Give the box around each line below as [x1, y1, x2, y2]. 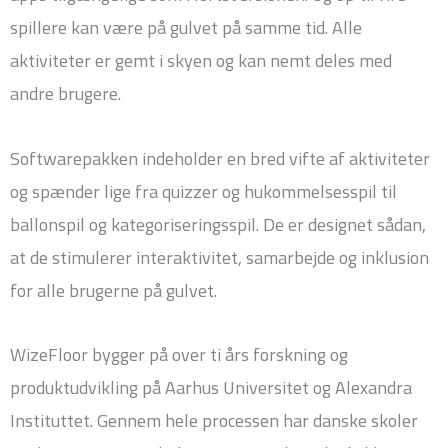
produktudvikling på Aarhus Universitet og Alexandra [10, 374, 412, 402]
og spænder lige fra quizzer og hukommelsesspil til [10, 177, 397, 205]
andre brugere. [10, 80, 121, 108]
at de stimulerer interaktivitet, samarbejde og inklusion [10, 243, 429, 271]
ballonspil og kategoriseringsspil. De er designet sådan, [10, 210, 426, 238]
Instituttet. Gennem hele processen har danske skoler [10, 407, 418, 435]
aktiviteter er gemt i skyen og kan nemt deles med [10, 47, 392, 75]
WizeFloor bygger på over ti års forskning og [10, 341, 348, 369]
